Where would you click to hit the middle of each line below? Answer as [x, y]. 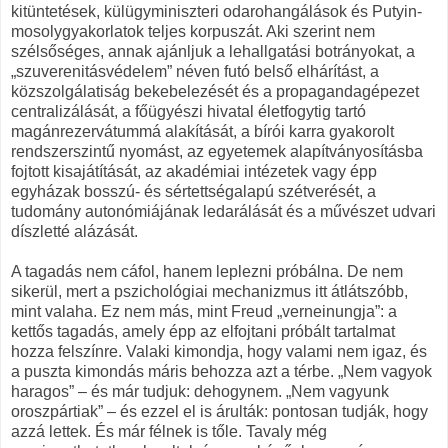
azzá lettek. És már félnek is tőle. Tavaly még [169, 431]
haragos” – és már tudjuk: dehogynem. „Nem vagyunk [200, 391]
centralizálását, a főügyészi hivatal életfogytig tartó [188, 111]
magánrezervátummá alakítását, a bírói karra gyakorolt [202, 131]
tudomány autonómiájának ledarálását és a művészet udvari [223, 211]
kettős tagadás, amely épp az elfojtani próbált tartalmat [203, 331]
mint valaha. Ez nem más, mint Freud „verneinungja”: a [204, 311]
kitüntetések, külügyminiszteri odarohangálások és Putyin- [216, 11]
